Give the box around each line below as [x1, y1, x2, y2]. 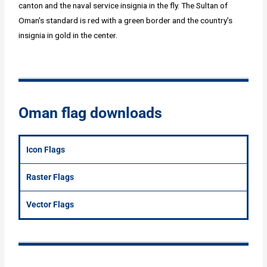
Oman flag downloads [18, 104, 163, 122]
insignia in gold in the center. [18, 30, 118, 41]
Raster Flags [26, 172, 74, 182]
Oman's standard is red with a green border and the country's [18, 15, 233, 26]
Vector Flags [26, 200, 74, 210]
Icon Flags [26, 145, 66, 155]
